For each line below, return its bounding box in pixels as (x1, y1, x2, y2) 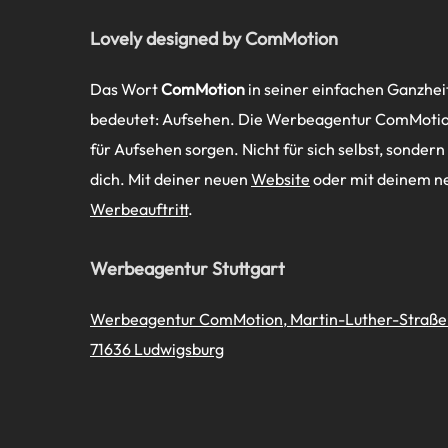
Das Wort (90, 78, 161, 99)
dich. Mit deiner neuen (90, 168, 251, 189)
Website (251, 168, 310, 189)
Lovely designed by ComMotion (90, 26, 338, 50)
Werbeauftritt (90, 198, 188, 219)
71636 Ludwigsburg (90, 338, 224, 359)
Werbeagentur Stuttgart (90, 256, 285, 280)
